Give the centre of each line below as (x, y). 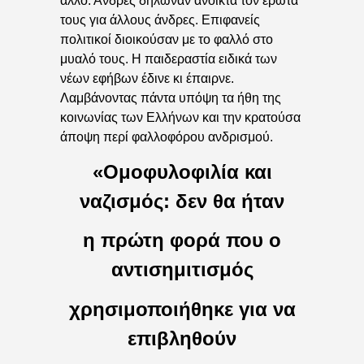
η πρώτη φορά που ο (182, 240)
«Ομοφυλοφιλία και (182, 171)
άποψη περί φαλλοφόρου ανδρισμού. (167, 137)
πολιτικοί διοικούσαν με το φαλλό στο (167, 40)
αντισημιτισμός (182, 270)
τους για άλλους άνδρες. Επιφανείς (160, 20)
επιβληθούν (182, 338)
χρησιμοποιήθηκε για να (182, 309)
